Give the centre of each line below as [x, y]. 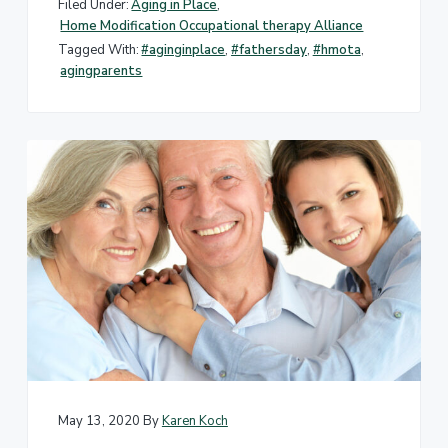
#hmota [336, 49]
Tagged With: [98, 49]
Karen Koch [194, 421]
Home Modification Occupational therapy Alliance [212, 26]
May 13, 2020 [98, 421]
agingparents [101, 70]
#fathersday [269, 49]
